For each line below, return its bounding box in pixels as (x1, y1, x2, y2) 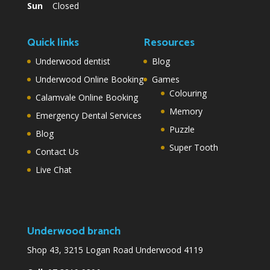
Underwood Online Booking (35, 73, 143, 85)
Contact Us (35, 145, 79, 157)
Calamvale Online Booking (35, 91, 138, 103)
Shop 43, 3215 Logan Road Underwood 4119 (27, 243, 203, 256)
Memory (169, 105, 202, 117)
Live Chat (35, 163, 72, 175)
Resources (143, 33, 195, 52)
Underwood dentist (35, 55, 110, 67)
